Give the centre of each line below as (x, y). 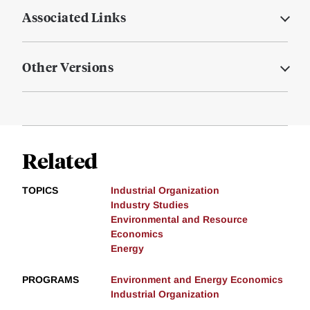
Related (60, 161)
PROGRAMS (51, 280)
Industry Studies (150, 205)
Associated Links (74, 17)
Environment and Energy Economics (197, 280)
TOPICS (40, 191)
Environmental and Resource (179, 220)
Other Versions (68, 67)
